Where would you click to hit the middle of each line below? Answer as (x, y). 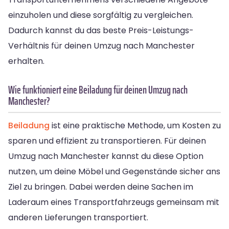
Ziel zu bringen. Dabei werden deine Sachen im (101, 187)
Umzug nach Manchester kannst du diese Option (106, 156)
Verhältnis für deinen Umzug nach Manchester (101, 45)
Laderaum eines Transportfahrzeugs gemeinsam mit (114, 202)
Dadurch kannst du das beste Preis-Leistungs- (101, 30)
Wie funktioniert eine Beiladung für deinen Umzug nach (98, 89)
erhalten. (26, 61)
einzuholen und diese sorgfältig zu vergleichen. (101, 15)
